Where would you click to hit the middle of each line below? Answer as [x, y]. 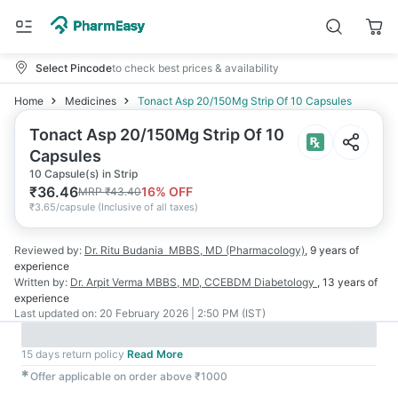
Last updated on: [56, 313]
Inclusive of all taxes [148, 207]
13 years [344, 282]
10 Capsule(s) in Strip [84, 174]
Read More [155, 354]
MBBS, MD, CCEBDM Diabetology [231, 282]
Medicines [91, 101]
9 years [328, 250]
